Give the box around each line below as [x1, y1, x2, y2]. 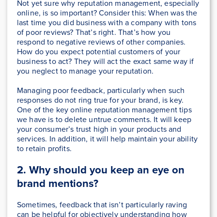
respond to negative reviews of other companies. [17, 36, 186, 48]
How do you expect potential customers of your [17, 46, 181, 58]
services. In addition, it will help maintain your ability [17, 133, 198, 145]
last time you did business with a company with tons [17, 17, 197, 29]
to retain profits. [17, 143, 72, 155]
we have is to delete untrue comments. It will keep [17, 114, 192, 125]
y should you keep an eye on [45, 162, 185, 178]
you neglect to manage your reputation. [17, 65, 154, 77]
